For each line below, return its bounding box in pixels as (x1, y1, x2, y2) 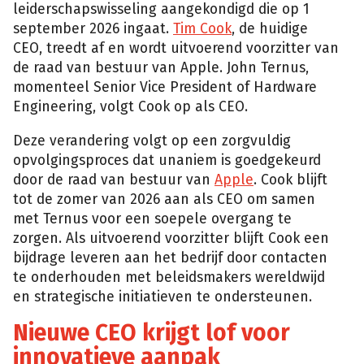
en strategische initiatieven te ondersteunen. (13, 288, 312, 305)
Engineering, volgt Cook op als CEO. (13, 97, 248, 115)
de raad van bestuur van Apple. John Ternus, (13, 58, 309, 76)
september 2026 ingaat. (13, 19, 173, 37)
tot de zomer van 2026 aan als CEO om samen (13, 190, 315, 208)
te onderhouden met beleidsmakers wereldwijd (13, 268, 325, 286)
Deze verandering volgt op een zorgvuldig (13, 132, 291, 149)
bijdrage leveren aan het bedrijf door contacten (13, 249, 327, 266)
